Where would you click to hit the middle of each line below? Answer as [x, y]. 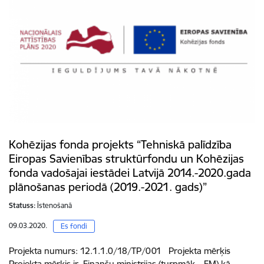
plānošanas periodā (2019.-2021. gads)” [108, 187]
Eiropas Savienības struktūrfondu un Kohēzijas [126, 159]
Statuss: [22, 206]
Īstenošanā [55, 206]
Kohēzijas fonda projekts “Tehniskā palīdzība [120, 145]
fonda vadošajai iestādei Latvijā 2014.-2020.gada [130, 173]
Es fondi [74, 226]
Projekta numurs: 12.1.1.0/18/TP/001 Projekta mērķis [120, 251]
